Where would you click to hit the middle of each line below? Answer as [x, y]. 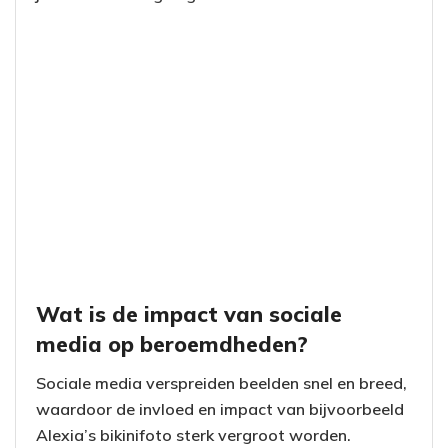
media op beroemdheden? [172, 343]
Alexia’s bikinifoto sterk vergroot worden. [193, 434]
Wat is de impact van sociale [189, 313]
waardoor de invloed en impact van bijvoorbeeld [220, 408]
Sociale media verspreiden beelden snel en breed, [221, 382]
